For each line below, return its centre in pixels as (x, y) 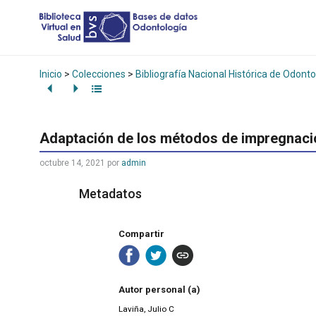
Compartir (141, 233)
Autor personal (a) (159, 290)
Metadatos (110, 194)
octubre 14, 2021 (72, 163)
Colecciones (99, 74)
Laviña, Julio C (146, 309)
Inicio (51, 74)
